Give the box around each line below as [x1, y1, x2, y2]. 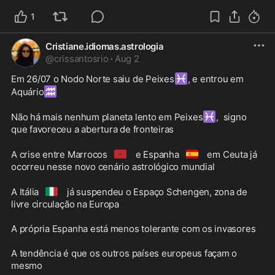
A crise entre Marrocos [11, 148, 107, 160]
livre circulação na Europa [11, 198, 120, 210]
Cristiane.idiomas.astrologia [45, 40, 164, 52]
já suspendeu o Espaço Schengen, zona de [64, 185, 247, 198]
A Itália [11, 185, 39, 198]
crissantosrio [53, 52, 109, 64]
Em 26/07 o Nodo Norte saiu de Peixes [11, 72, 174, 85]
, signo [216, 110, 247, 123]
